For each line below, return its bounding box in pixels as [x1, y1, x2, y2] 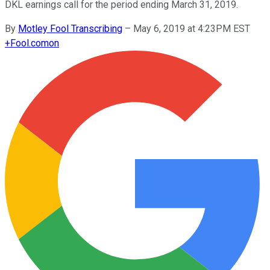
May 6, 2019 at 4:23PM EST [133, 22, 250, 34]
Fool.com [10, 37, 49, 49]
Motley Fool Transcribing [18, 22, 122, 34]
